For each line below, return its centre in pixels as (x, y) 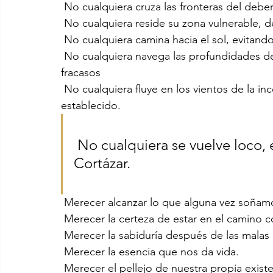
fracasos (81, 72)
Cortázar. (102, 163)
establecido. (91, 105)
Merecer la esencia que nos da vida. (151, 251)
